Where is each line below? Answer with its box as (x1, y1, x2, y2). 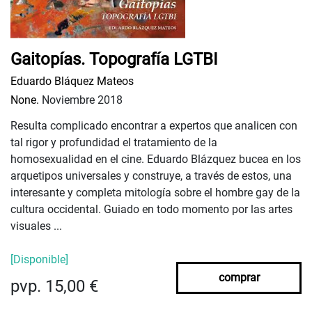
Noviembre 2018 (39, 93, 123, 107)
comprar (218, 271, 260, 285)
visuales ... (10, 219, 62, 233)
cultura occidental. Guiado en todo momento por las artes (10, 203, 292, 217)
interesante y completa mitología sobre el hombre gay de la (10, 186, 300, 200)
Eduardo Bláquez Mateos (10, 75, 134, 88)
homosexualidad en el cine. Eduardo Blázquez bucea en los (10, 153, 301, 166)
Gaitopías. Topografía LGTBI (10, 49, 218, 70)
